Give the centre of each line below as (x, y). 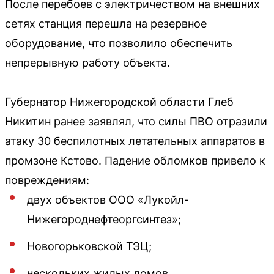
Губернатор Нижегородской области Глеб (119, 102)
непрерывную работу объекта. (87, 62)
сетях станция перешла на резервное (106, 23)
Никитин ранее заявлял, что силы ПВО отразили (136, 121)
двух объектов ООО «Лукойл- (108, 199)
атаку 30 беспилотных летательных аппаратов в (135, 141)
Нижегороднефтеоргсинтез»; (104, 219)
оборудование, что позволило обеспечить (119, 43)
